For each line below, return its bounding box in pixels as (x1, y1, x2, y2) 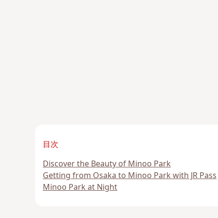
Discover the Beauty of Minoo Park (42, 158, 171, 170)
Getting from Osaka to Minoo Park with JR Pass (42, 169, 217, 182)
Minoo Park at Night (42, 181, 117, 193)
